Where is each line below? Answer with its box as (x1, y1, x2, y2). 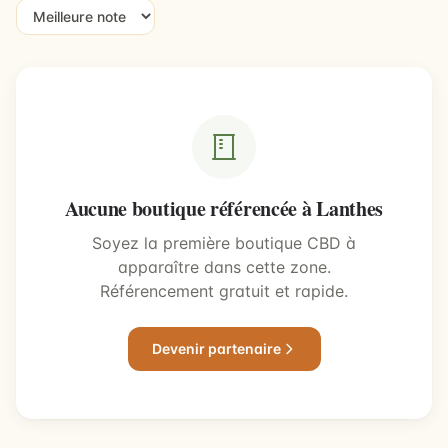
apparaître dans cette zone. (117, 257, 331, 277)
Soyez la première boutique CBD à (92, 233, 356, 253)
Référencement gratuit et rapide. (100, 281, 348, 301)
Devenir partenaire (151, 340, 281, 357)
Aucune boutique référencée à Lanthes (64, 194, 384, 223)
